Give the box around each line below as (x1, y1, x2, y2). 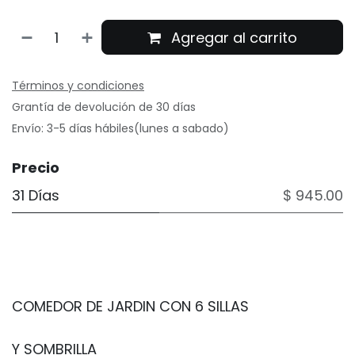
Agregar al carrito (167, 27, 298, 48)
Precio (12, 157, 59, 177)
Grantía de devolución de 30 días (12, 98, 196, 115)
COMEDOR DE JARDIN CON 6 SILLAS (12, 296, 249, 316)
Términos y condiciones (12, 77, 144, 94)
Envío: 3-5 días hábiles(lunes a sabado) (12, 120, 229, 136)
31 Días (12, 185, 59, 205)
